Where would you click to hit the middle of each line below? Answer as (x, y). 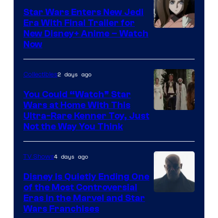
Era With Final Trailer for (79, 23)
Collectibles (40, 74)
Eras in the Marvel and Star (84, 198)
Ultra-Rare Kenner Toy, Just (86, 116)
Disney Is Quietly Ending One (86, 176)
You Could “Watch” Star (77, 94)
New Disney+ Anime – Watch (86, 33)
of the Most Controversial (80, 187)
